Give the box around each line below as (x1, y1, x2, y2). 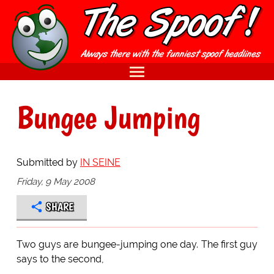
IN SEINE (80, 156, 120, 168)
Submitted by (16, 156, 80, 168)
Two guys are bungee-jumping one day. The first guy (16, 238, 258, 250)
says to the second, (16, 253, 104, 265)
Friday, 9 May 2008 (16, 176, 95, 187)
